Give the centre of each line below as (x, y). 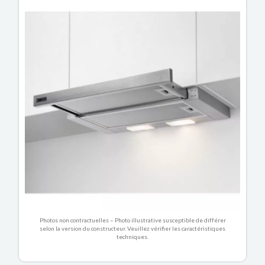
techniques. (132, 237)
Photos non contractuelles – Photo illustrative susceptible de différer (132, 220)
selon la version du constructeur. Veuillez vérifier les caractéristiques (132, 229)
